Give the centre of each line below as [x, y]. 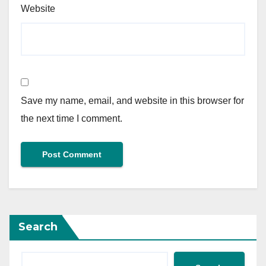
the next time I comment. [72, 118]
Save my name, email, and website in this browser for [132, 100]
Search [38, 227]
